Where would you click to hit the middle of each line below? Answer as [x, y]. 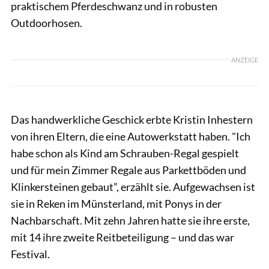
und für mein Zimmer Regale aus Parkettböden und [128, 170]
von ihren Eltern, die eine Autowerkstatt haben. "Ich [131, 136]
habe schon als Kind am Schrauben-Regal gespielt [125, 153]
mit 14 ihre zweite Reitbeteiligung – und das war [122, 237]
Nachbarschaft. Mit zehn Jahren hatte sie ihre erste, [130, 220]
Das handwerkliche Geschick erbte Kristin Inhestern [132, 119]
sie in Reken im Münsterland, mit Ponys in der [116, 203]
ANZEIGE [245, 60]
